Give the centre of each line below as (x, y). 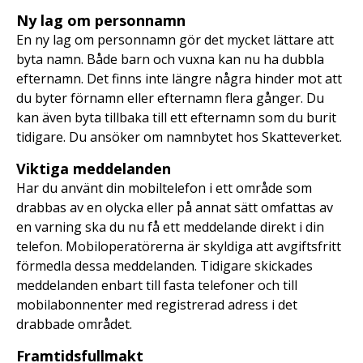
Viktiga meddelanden (94, 169)
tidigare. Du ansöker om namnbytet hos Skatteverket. (179, 137)
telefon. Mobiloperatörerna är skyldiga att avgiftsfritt (179, 246)
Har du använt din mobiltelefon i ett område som (164, 188)
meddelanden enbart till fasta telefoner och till (157, 285)
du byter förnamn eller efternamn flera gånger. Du (170, 98)
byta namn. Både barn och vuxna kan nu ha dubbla (170, 59)
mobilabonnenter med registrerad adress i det (157, 305)
